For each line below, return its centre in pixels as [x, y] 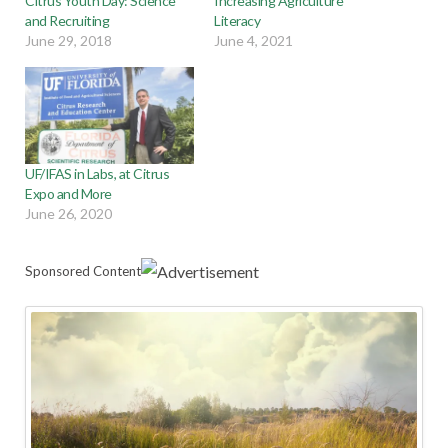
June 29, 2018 [68, 41]
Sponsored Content [83, 270]
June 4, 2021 [253, 41]
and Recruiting [67, 21]
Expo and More [68, 193]
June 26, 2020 [68, 213]
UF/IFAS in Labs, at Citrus [97, 173]
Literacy [237, 21]
